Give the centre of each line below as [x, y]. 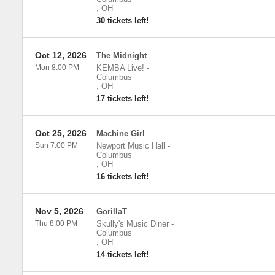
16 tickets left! [122, 176]
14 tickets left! [122, 254]
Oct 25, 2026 [60, 133]
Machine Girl [120, 134]
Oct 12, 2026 [60, 55]
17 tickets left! [122, 99]
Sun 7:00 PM [56, 145]
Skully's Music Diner [132, 224]
